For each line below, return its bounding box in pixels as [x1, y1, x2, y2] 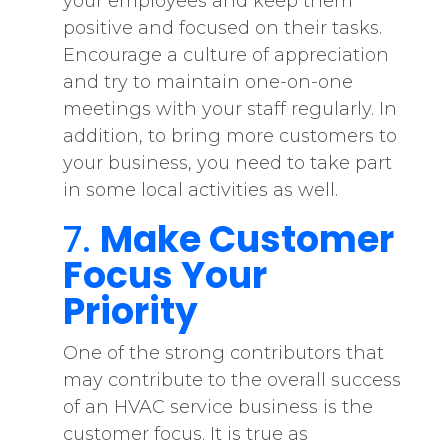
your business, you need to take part [62, 152, 392, 174]
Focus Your [62, 250, 267, 301]
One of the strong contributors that [62, 342, 384, 364]
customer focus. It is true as [62, 423, 308, 445]
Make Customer [99, 214, 394, 265]
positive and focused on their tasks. [62, 17, 382, 39]
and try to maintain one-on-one [62, 71, 353, 93]
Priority [62, 286, 198, 337]
